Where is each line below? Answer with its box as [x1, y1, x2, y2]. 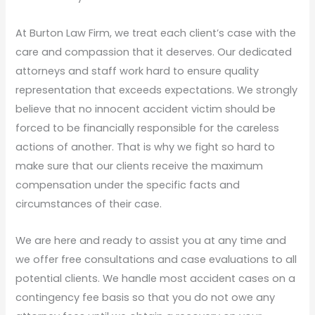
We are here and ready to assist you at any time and [15, 233, 287, 247]
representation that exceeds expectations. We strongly [15, 82, 298, 97]
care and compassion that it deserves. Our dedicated [15, 44, 292, 59]
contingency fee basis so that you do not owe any [15, 290, 276, 304]
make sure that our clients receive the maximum [15, 158, 264, 173]
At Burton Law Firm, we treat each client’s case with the [15, 25, 297, 40]
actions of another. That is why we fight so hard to [15, 139, 276, 154]
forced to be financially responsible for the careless [15, 120, 280, 135]
